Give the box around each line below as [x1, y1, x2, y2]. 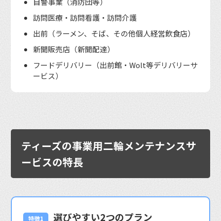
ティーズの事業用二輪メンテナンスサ [21, 138, 197, 153]
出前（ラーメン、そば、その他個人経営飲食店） [33, 28, 195, 38]
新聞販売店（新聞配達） [33, 43, 115, 54]
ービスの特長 [21, 154, 84, 169]
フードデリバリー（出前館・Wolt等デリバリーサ [33, 59, 198, 70]
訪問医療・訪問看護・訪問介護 [33, 12, 137, 23]
